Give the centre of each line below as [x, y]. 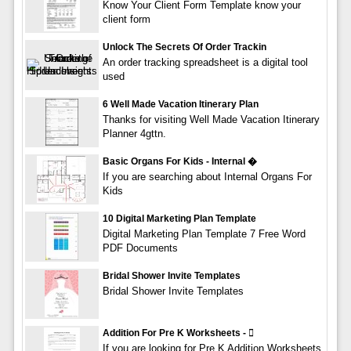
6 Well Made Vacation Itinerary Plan [180, 104]
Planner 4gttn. [134, 133]
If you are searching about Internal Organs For [207, 176]
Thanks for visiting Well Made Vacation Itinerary [211, 119]
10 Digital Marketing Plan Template [179, 218]
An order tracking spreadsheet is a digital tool [205, 62]
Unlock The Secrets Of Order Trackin [184, 47]
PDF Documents [140, 248]
